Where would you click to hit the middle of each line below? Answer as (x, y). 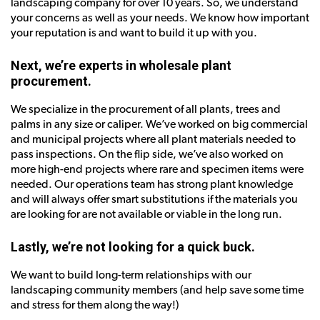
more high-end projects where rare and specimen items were (157, 169)
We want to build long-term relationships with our (131, 275)
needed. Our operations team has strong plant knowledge (152, 184)
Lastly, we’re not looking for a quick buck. (133, 246)
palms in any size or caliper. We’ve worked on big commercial (159, 124)
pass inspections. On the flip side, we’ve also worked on (147, 154)
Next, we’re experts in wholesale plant (121, 65)
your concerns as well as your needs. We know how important (160, 17)
